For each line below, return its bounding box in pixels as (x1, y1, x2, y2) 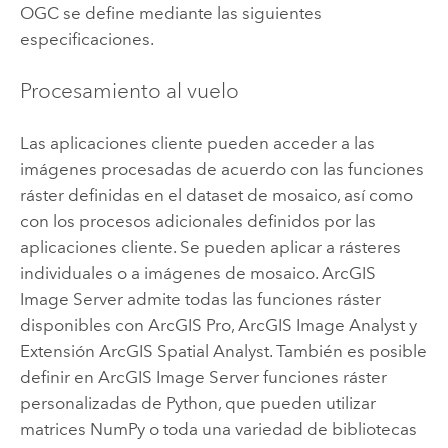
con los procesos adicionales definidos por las (19, 211, 376, 232)
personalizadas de (19, 393, 166, 414)
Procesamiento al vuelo (19, 78, 239, 105)
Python (165, 393, 218, 414)
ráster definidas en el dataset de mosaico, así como (19, 185, 413, 206)
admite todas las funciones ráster (122, 289, 381, 310)
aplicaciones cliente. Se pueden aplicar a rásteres (19, 237, 401, 258)
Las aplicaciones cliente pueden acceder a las (19, 133, 375, 154)
